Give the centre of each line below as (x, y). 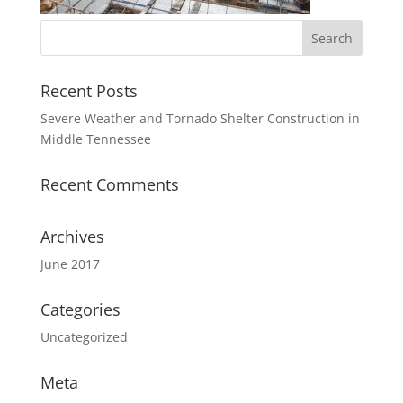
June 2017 (70, 264)
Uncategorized (84, 337)
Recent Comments (109, 184)
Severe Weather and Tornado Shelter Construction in (200, 118)
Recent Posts (89, 91)
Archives (72, 237)
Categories (80, 309)
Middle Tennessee (95, 139)
